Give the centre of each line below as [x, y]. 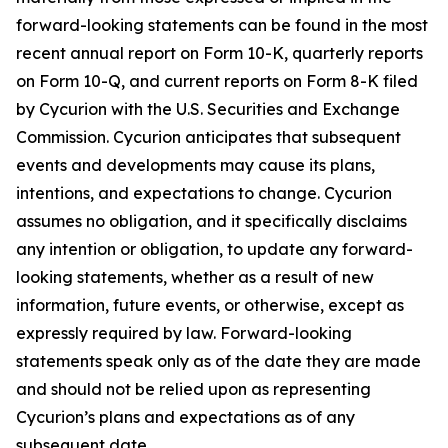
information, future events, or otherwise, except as [210, 305]
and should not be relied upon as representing [193, 389]
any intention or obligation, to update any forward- [214, 249]
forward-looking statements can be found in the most [222, 25]
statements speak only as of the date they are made [218, 361]
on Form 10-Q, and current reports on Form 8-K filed [217, 81]
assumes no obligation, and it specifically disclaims [211, 221]
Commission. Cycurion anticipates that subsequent [208, 137]
